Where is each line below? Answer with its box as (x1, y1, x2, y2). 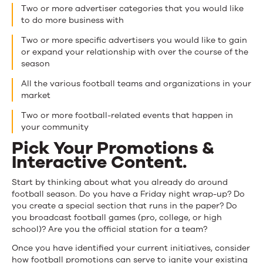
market (21, 89, 50, 101)
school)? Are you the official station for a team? (12, 223, 207, 235)
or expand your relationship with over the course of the (21, 46, 248, 58)
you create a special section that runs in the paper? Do (12, 200, 237, 211)
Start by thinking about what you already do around (12, 176, 228, 188)
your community (21, 121, 89, 133)
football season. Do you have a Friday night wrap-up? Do (12, 188, 245, 200)
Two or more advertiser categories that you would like (21, 2, 244, 14)
